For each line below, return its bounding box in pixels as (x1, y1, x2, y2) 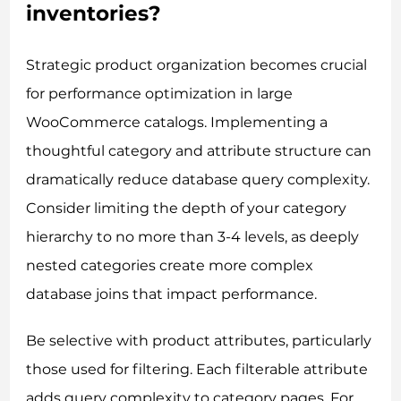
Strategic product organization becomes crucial (26, 55, 368, 73)
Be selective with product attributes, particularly (26, 331, 372, 349)
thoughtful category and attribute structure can (26, 141, 372, 159)
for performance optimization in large (26, 84, 294, 102)
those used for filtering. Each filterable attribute (26, 360, 369, 378)
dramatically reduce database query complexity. (26, 170, 371, 188)
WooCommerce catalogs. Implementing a (26, 113, 328, 131)
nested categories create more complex (26, 256, 314, 274)
